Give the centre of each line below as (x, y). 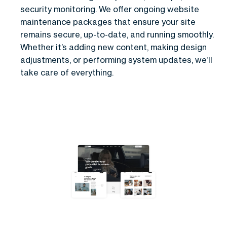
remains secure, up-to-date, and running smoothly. (117, 34)
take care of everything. (67, 72)
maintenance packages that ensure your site (108, 22)
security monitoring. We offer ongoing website (110, 9)
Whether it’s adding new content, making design (113, 47)
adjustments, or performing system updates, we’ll (116, 60)
